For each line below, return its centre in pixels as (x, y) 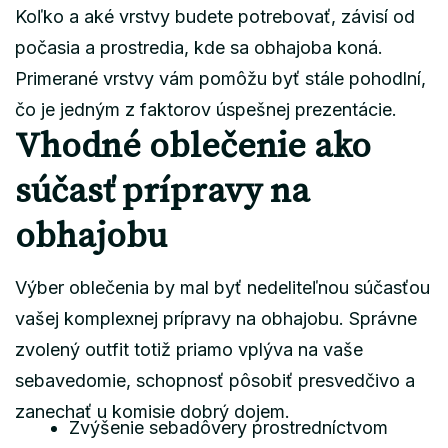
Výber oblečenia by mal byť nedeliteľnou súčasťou (222, 287)
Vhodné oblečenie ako (193, 146)
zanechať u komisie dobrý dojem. (152, 411)
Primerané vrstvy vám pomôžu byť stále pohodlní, (220, 78)
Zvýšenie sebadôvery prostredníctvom (228, 427)
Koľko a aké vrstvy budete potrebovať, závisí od (215, 16)
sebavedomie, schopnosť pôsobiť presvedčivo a (215, 380)
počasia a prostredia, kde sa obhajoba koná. (199, 47)
